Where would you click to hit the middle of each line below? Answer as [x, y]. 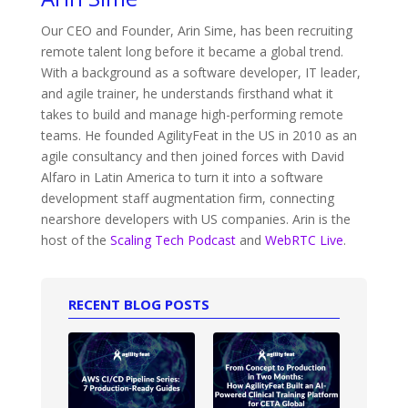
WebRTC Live [304, 240]
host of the [75, 240]
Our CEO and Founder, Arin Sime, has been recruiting [196, 31]
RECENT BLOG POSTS [138, 305]
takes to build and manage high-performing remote [192, 115]
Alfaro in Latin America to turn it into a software [182, 178]
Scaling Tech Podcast [173, 240]
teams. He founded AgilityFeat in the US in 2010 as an [199, 136]
